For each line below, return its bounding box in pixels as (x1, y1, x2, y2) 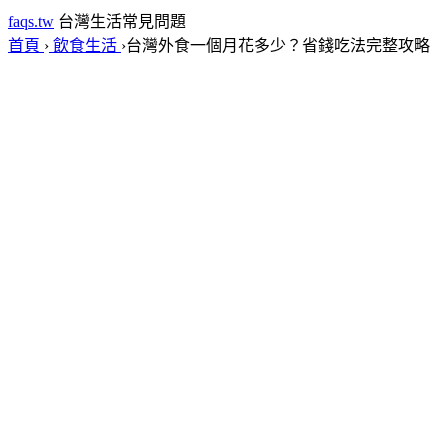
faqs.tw (8, 13, 54, 30)
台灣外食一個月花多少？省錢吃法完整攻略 (126, 37, 430, 54)
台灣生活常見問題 (58, 13, 186, 30)
